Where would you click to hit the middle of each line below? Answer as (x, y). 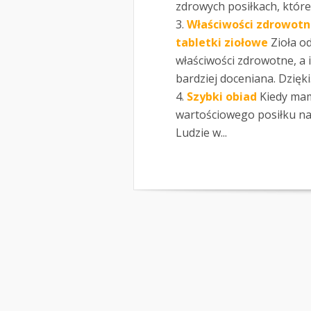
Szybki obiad (222, 96)
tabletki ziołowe (222, 42)
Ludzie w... (201, 132)
